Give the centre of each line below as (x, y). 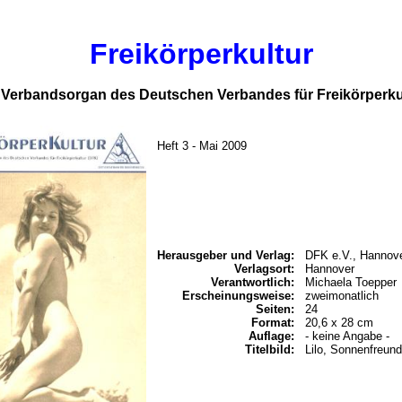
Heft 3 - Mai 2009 (202, 146)
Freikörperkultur (201, 54)
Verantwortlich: (253, 282)
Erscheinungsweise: (238, 296)
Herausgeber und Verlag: (226, 255)
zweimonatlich (342, 296)
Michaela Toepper (351, 282)
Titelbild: (270, 350)
